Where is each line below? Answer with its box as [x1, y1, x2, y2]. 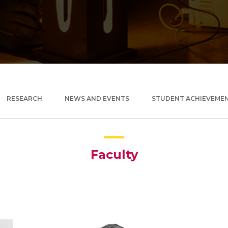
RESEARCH [7, 94, 42, 102]
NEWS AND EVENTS [65, 94, 129, 102]
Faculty [90, 147, 138, 162]
